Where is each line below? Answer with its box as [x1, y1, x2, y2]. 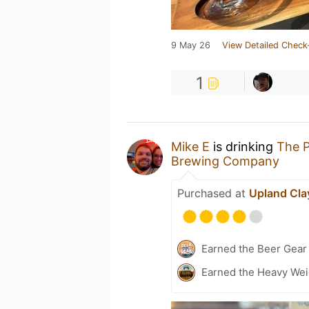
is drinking [210, 139, 277, 154]
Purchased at [177, 186, 249, 200]
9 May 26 [171, 40, 210, 50]
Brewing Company [171, 154, 279, 168]
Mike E [171, 139, 210, 154]
